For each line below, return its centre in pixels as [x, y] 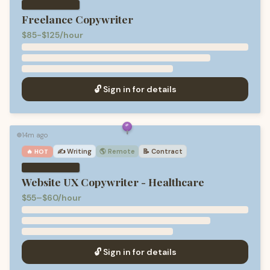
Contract [167, 151]
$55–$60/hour [52, 198]
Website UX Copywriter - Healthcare [113, 182]
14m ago [35, 135]
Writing [80, 151]
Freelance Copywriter [77, 19]
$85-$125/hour [52, 35]
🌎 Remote [118, 151]
